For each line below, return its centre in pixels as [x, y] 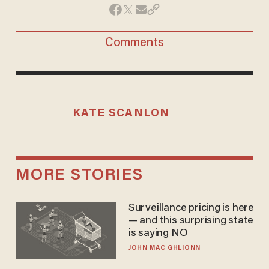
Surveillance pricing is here [191, 209]
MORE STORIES [79, 176]
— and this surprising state [191, 221]
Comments [134, 43]
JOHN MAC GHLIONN [164, 249]
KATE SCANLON [121, 113]
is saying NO [158, 234]
